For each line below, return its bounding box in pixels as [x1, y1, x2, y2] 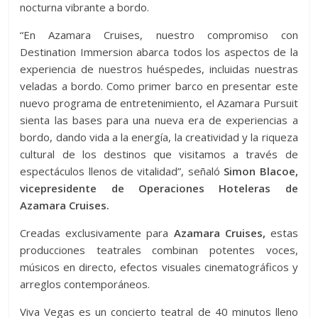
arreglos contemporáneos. [20, 277, 150, 291]
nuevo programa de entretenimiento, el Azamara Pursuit [20, 96, 298, 110]
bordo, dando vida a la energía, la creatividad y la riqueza [20, 130, 298, 144]
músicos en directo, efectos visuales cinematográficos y [20, 260, 298, 274]
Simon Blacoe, [224, 164, 298, 178]
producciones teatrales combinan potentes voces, [20, 243, 298, 257]
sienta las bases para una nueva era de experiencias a [20, 113, 298, 127]
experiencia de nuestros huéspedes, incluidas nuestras [20, 62, 298, 76]
